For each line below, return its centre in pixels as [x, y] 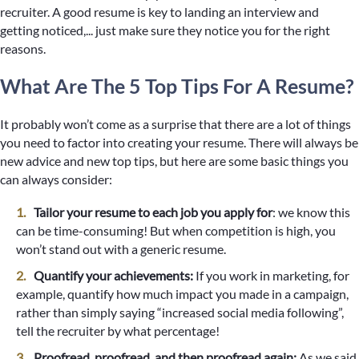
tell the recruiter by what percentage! [118, 331]
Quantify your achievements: [113, 275]
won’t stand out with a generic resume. [121, 249]
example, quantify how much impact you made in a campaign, [182, 294]
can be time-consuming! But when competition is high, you [176, 230]
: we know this [311, 212]
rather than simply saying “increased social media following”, [180, 312]
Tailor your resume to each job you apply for [153, 212]
